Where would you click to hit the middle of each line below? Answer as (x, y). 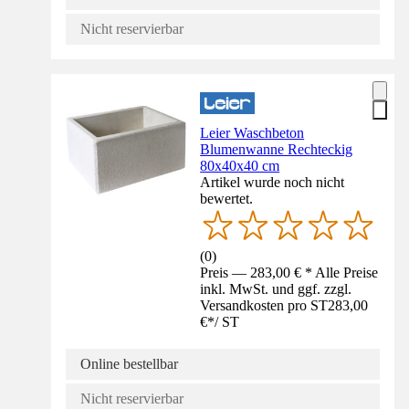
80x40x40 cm (240, 165)
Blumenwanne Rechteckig (277, 149)
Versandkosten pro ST (264, 305)
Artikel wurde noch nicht (273, 182)
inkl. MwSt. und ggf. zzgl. (276, 288)
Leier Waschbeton (252, 132)
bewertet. (227, 198)
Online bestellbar (129, 363)
